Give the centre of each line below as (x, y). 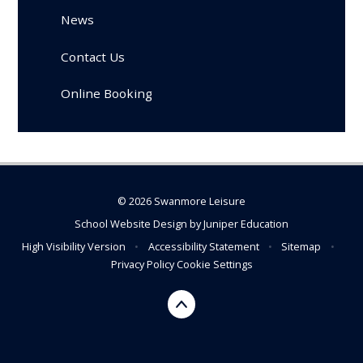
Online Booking (107, 93)
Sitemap (301, 247)
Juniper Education (246, 224)
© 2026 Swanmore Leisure (181, 201)
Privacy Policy (142, 265)
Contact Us (93, 56)
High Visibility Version (74, 247)
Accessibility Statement (203, 247)
